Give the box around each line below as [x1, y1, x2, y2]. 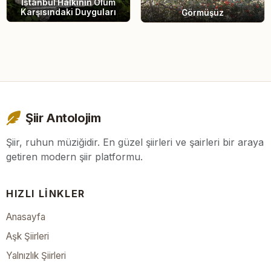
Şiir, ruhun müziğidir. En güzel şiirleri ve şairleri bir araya [6, 136, 264, 148]
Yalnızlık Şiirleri [6, 250, 66, 261]
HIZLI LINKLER [6, 188, 85, 200]
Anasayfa [6, 211, 45, 223]
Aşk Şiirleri [6, 230, 49, 242]
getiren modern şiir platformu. [6, 151, 143, 163]
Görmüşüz [181, 7, 224, 18]
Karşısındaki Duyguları [21, 7, 116, 17]
